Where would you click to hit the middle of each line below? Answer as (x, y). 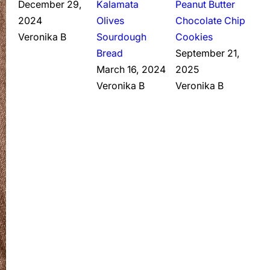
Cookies (194, 37)
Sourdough (122, 37)
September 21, (208, 54)
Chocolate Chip (211, 21)
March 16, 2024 (131, 70)
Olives (111, 21)
